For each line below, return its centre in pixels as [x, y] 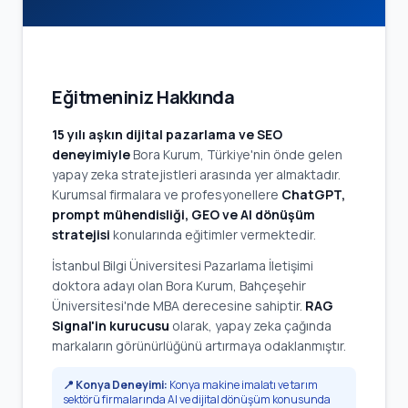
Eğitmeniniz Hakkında [143, 97]
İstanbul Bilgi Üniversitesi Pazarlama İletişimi [183, 265]
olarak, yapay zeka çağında [250, 326]
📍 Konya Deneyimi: [115, 385]
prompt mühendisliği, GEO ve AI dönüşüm [184, 214]
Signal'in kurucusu [111, 326]
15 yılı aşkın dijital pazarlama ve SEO [167, 134]
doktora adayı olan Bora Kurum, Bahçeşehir [179, 286]
